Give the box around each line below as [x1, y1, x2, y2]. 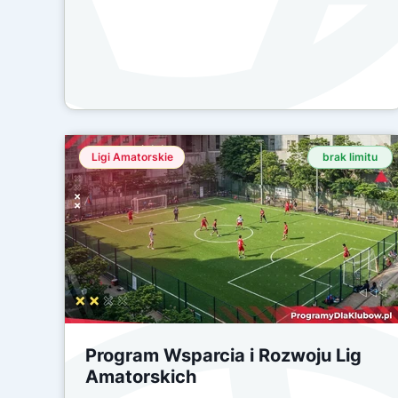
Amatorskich [85, 366, 201, 387]
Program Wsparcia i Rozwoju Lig [85, 345, 362, 366]
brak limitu [322, 150, 378, 163]
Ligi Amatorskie [91, 150, 173, 163]
